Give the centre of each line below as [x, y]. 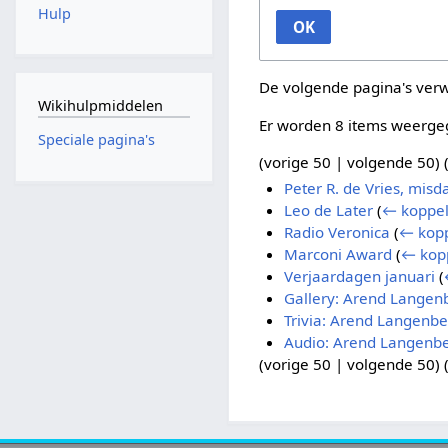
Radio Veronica [336, 232]
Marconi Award [337, 254]
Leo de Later [328, 210]
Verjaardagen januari [359, 276]
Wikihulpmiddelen [100, 105]
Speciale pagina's [96, 140]
